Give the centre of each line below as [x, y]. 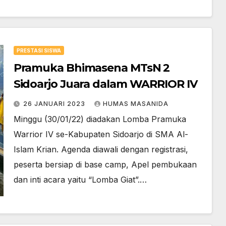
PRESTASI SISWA [39, 50]
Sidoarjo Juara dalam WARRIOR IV [105, 84]
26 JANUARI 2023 [55, 104]
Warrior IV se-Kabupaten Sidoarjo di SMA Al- [101, 134]
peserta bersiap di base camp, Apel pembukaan [105, 164]
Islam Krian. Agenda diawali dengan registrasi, [101, 149]
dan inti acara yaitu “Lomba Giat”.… [80, 180]
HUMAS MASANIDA [135, 104]
